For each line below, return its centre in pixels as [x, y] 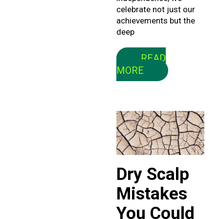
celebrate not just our [155, 9]
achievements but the [155, 20]
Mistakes [152, 194]
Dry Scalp [153, 174]
